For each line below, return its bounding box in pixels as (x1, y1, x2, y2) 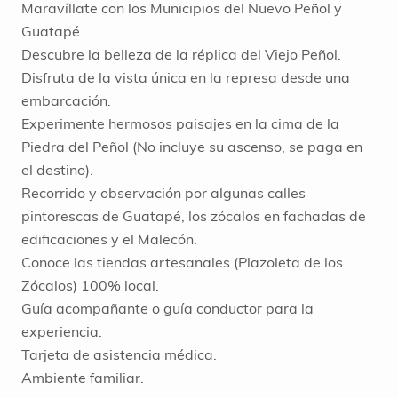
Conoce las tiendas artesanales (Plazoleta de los (21, 253, 343, 272)
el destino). (21, 161, 93, 179)
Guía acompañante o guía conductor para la (21, 299, 314, 318)
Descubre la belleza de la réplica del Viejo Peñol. (21, 45, 341, 64)
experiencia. (21, 322, 102, 341)
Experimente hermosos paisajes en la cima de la (21, 115, 339, 133)
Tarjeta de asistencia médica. (21, 346, 217, 364)
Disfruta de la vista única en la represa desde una (21, 68, 350, 87)
